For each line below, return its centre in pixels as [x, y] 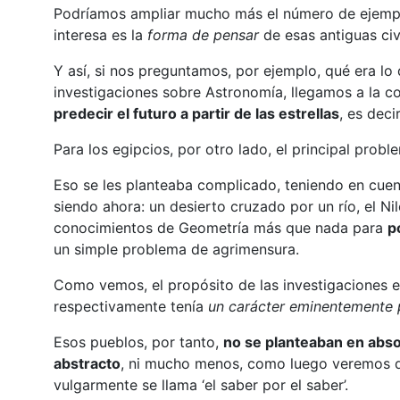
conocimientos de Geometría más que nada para [220, 227]
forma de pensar [203, 34]
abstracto [87, 363]
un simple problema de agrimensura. [176, 249]
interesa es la [100, 34]
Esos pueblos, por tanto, [138, 342]
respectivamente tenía [130, 306]
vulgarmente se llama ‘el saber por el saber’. [200, 384]
